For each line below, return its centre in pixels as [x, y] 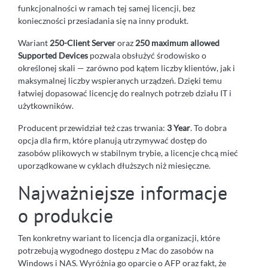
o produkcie [66, 215]
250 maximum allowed [177, 42]
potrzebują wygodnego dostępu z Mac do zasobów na [116, 250]
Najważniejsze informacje [123, 192]
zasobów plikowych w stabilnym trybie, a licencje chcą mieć [128, 153]
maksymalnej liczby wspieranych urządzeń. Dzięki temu [120, 80]
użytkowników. [46, 105]
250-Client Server [83, 42]
